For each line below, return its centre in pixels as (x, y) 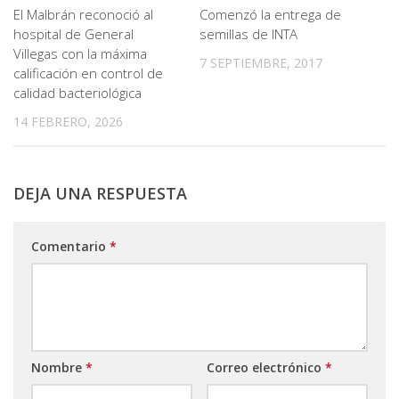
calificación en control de (88, 73)
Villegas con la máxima (80, 53)
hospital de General (73, 34)
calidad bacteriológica (77, 93)
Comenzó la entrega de (270, 14)
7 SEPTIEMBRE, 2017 (261, 63)
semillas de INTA (248, 34)
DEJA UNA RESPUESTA (100, 194)
